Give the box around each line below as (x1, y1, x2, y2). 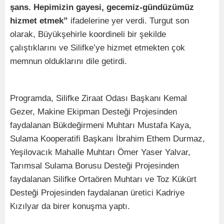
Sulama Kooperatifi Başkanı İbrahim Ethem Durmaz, (10, 134, 205, 144)
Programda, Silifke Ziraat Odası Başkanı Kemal (10, 93, 187, 103)
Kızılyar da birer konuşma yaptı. (10, 201, 130, 211)
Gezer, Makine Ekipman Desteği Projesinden (10, 107, 177, 117)
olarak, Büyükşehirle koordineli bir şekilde (10, 29, 166, 39)
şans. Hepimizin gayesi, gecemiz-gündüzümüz (10, 2, 194, 12)
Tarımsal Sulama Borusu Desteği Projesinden (10, 161, 179, 171)
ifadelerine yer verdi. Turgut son (70, 16, 189, 26)
